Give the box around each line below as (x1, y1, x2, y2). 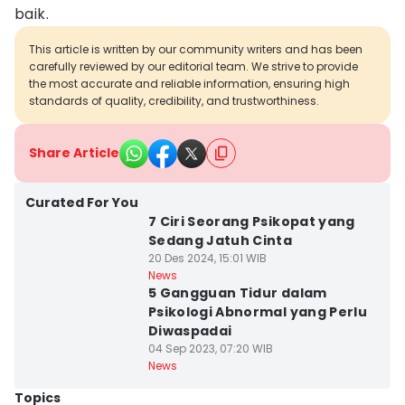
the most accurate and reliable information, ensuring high (29, 76, 350, 91)
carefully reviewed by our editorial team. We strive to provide (29, 59, 358, 74)
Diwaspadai (147, 322, 232, 340)
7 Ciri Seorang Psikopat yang (147, 212, 355, 231)
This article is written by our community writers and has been (29, 42, 363, 57)
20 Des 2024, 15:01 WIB (147, 250, 267, 266)
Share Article (29, 144, 119, 162)
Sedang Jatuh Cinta (147, 231, 293, 250)
